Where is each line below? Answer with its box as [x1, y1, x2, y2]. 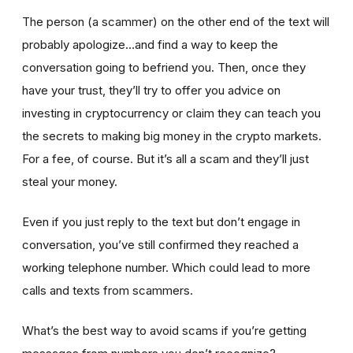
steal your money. [22, 174, 121, 190]
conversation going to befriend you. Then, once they [22, 60, 306, 76]
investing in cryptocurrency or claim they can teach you [22, 106, 321, 121]
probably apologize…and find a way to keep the [22, 37, 278, 53]
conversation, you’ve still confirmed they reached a [22, 237, 299, 253]
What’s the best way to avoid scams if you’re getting [22, 323, 307, 339]
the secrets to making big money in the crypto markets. [22, 128, 321, 144]
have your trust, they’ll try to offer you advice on [22, 83, 281, 98]
